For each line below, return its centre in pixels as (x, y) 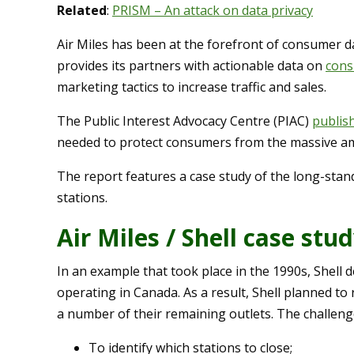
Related (82, 11)
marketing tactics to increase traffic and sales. (192, 87)
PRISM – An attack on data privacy (213, 11)
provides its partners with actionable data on (191, 66)
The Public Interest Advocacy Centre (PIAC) (185, 121)
